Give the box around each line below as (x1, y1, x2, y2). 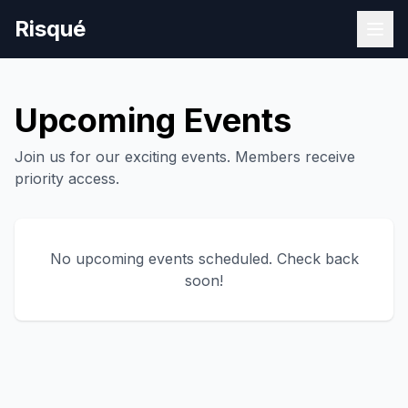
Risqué (15, 15, 86, 42)
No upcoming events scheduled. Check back (49, 250, 359, 268)
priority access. (15, 169, 119, 188)
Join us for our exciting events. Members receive (15, 148, 355, 166)
